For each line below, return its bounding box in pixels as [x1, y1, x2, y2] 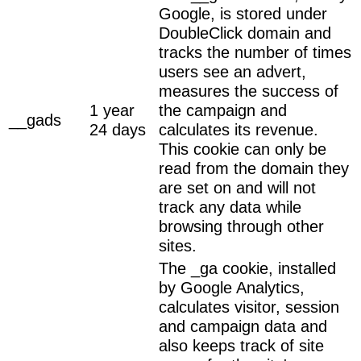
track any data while [159, 197, 301, 216]
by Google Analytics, [159, 278, 305, 297]
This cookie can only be [159, 139, 326, 158]
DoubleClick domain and [159, 23, 331, 42]
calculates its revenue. [159, 120, 318, 139]
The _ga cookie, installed [159, 259, 336, 277]
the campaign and [159, 101, 287, 119]
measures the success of [159, 81, 338, 100]
